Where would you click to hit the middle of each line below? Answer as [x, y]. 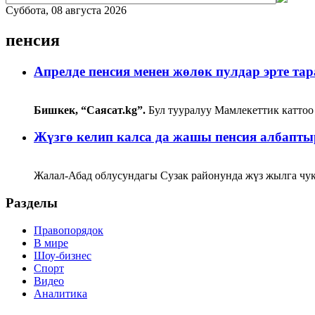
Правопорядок [69, 230]
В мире [51, 243]
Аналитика [60, 293]
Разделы [32, 202]
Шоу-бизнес [63, 255]
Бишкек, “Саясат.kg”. [90, 110]
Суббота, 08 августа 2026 [66, 11]
